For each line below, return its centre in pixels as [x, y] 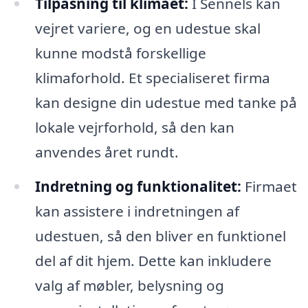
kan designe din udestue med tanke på [166, 103]
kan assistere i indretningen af [137, 211]
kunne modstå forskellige [120, 53]
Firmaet [271, 186]
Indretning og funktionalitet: [140, 186]
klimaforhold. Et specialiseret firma [152, 78]
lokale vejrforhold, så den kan [134, 128]
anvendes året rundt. [107, 152]
